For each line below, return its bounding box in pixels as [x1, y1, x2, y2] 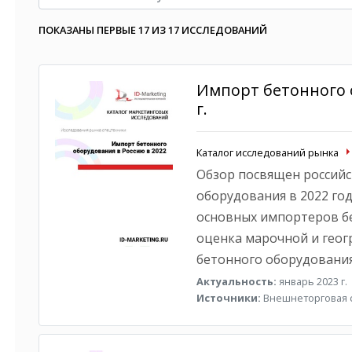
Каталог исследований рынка [196, 145, 339, 159]
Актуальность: [196, 274, 277, 288]
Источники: [196, 291, 261, 305]
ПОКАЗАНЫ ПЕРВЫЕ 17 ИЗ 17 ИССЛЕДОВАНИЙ [38, 23, 267, 37]
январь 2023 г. [276, 274, 347, 288]
